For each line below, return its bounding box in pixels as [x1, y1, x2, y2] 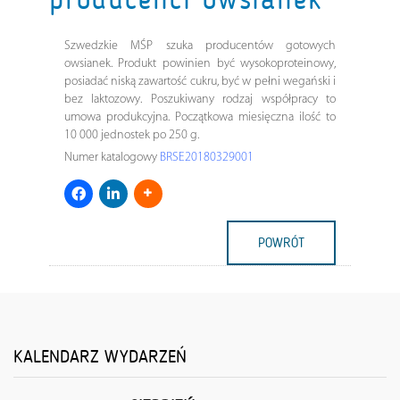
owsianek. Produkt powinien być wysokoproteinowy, [63, 56, 337, 71]
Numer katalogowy [63, 150, 160, 164]
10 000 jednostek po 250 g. [63, 128, 199, 142]
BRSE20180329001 [159, 150, 254, 164]
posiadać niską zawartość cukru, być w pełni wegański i [63, 74, 337, 88]
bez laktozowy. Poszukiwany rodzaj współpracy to [63, 92, 337, 106]
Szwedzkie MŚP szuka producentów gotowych [63, 38, 337, 53]
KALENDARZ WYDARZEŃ [13, 345, 187, 367]
